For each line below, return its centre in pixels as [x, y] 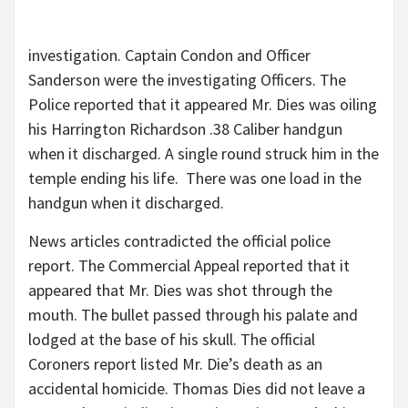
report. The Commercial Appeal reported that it [189, 266]
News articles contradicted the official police [179, 241]
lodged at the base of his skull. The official [172, 340]
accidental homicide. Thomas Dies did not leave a [197, 389]
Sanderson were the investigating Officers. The [187, 80]
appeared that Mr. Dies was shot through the [180, 291]
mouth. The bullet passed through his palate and [193, 315]
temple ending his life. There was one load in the [195, 178]
